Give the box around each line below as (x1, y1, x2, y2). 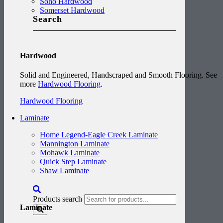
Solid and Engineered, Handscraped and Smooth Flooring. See (20, 71, 217, 80)
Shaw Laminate (40, 166, 89, 175)
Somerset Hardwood (40, 5, 105, 14)
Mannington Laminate (40, 139, 110, 148)
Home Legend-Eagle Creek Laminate (40, 130, 158, 139)
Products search (33, 194, 82, 203)
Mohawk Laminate (40, 148, 100, 157)
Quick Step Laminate (40, 157, 107, 166)
